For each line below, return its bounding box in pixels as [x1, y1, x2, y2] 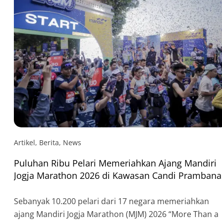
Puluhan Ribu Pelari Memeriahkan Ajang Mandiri [14, 157, 217, 169]
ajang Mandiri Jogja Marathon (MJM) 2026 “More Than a [14, 208, 219, 220]
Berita [39, 137, 59, 147]
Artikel [14, 137, 35, 147]
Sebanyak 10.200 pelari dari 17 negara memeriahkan [14, 195, 209, 207]
